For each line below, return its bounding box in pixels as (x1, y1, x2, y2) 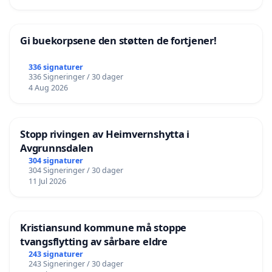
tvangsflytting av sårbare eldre (20, 234, 168, 248)
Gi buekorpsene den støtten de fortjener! (20, 33, 217, 47)
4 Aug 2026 (28, 82, 68, 93)
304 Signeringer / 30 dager (28, 165, 123, 175)
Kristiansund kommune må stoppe (20, 220, 187, 234)
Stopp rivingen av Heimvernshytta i (20, 126, 190, 141)
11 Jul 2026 (28, 175, 66, 186)
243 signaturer (28, 248, 83, 259)
